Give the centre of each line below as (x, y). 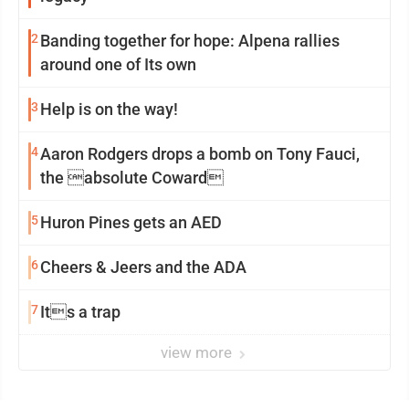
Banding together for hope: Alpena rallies (190, 41)
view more (198, 353)
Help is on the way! (109, 110)
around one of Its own (118, 65)
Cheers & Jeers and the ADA (143, 267)
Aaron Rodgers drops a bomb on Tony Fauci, (200, 154)
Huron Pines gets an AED (131, 223)
